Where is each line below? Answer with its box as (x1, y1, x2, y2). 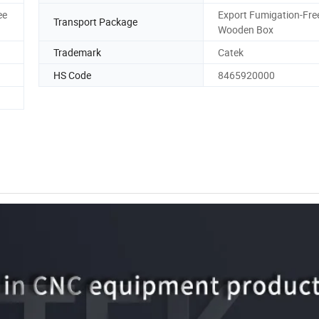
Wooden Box (218, 22, 273, 36)
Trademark (53, 45, 101, 59)
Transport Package (53, 15, 137, 29)
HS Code (53, 68, 91, 82)
